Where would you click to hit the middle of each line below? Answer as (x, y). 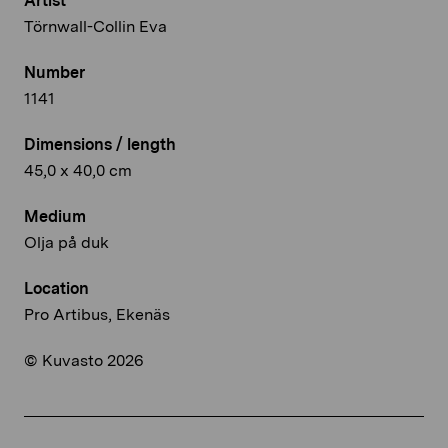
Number (54, 72)
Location (56, 288)
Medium (55, 216)
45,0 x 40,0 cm (78, 170)
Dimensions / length (100, 144)
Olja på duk (66, 242)
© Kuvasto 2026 (84, 360)
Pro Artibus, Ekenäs (97, 314)
